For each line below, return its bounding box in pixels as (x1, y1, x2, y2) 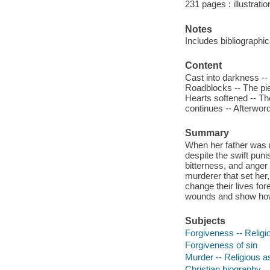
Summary (184, 128, 229, 139)
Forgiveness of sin (184, 239, 257, 250)
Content (184, 60, 222, 71)
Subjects (184, 215, 225, 226)
